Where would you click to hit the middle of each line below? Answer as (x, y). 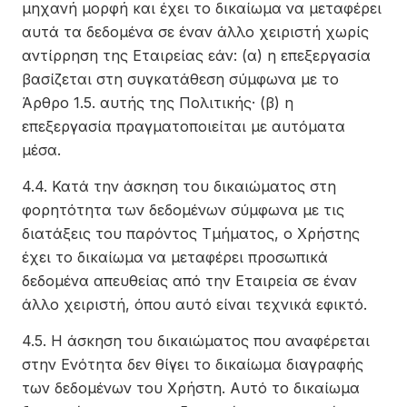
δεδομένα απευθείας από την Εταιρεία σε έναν (189, 281)
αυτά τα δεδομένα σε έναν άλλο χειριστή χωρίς (195, 32)
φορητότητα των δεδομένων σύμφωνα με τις (183, 210)
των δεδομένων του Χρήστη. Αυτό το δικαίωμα (191, 388)
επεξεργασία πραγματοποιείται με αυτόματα (184, 126)
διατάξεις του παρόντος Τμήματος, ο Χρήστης (191, 233)
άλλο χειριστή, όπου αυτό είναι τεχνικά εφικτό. (194, 304)
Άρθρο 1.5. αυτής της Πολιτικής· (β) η (158, 103)
